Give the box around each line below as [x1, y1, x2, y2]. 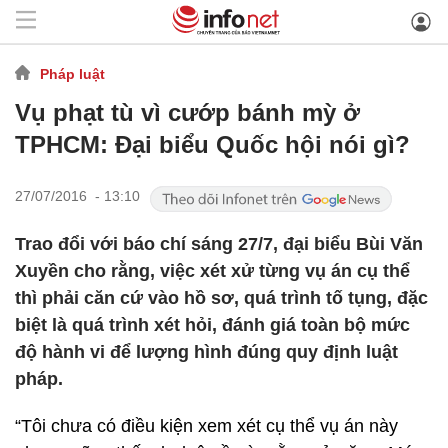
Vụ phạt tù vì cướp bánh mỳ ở [15, 99, 360, 126]
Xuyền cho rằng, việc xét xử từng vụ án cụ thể [15, 261, 410, 281]
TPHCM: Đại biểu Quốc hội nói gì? [15, 131, 410, 158]
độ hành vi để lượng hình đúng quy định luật [15, 342, 398, 362]
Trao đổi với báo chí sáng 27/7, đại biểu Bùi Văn [15, 234, 423, 254]
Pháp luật [40, 65, 105, 82]
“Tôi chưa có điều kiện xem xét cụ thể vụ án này [15, 416, 398, 436]
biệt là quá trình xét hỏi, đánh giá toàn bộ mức [15, 315, 410, 335]
